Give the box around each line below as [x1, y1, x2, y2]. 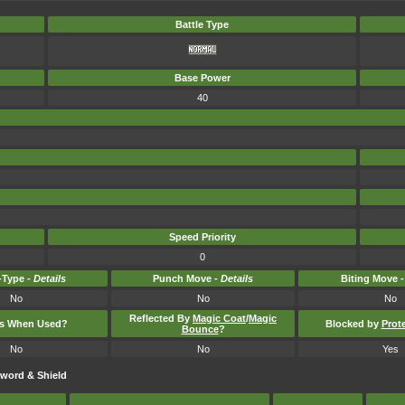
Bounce [181, 324, 219, 334]
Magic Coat [193, 313, 246, 324]
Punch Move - [153, 273, 221, 284]
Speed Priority [168, 231, 236, 242]
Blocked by [325, 318, 381, 329]
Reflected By [129, 313, 193, 324]
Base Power [174, 72, 231, 83]
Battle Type [175, 19, 229, 30]
